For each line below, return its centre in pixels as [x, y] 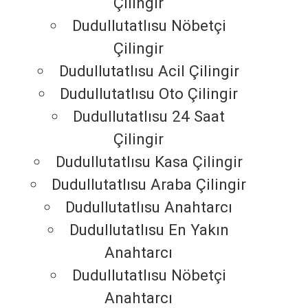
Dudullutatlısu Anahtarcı [149, 207]
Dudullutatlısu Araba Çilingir [149, 185]
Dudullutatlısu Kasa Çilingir [149, 162]
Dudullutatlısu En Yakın [149, 230]
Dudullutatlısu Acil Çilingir [149, 71]
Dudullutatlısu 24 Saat [149, 117]
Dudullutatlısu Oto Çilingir [149, 94]
